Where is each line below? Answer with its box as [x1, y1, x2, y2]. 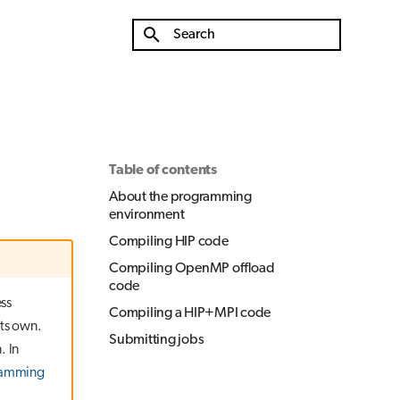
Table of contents [109, 162, 217, 178]
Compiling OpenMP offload [109, 261, 275, 276]
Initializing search [171, 61, 252, 73]
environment [109, 207, 185, 222]
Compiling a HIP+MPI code [109, 305, 271, 321]
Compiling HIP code [109, 234, 229, 249]
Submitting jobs [109, 332, 204, 347]
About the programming [109, 189, 252, 204]
